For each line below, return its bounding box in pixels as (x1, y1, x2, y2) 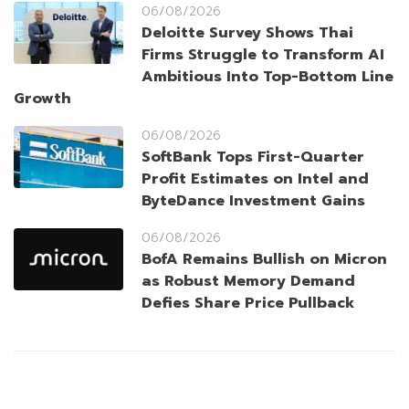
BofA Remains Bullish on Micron (142, 248, 387, 271)
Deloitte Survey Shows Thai (142, 22, 353, 45)
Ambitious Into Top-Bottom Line (142, 66, 393, 89)
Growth (14, 88, 71, 110)
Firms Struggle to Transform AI (142, 44, 384, 67)
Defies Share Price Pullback (142, 292, 354, 315)
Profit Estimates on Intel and (142, 168, 369, 191)
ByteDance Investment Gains (142, 190, 365, 213)
